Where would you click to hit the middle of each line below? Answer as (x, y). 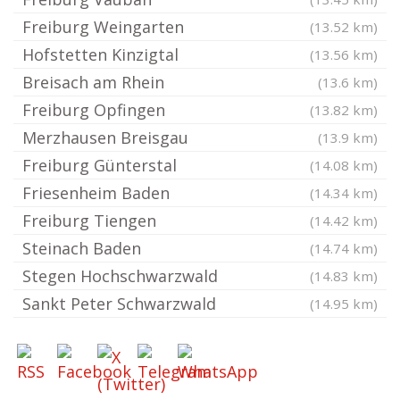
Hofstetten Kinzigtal (100, 55)
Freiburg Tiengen (89, 221)
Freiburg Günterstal (100, 166)
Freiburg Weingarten (103, 27)
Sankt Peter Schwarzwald (119, 304)
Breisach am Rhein (93, 83)
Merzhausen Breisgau (105, 138)
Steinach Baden (82, 249)
